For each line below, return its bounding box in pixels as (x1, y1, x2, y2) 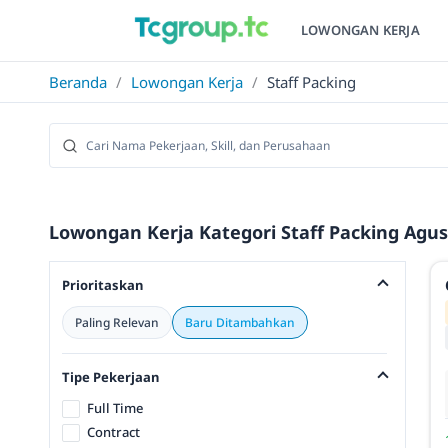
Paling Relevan (75, 314, 159, 331)
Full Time (86, 399, 143, 417)
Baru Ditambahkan (185, 314, 295, 331)
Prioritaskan (62, 276, 143, 294)
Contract (86, 423, 140, 442)
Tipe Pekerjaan (62, 368, 159, 386)
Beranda (49, 72, 107, 92)
